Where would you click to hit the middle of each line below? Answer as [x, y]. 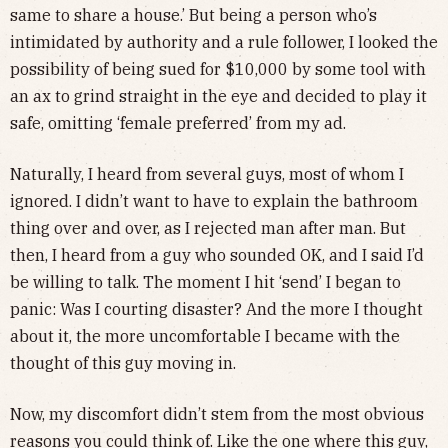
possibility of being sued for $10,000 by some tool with [218, 68]
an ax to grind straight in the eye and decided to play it [218, 95]
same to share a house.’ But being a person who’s [193, 14]
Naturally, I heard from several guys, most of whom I [207, 173]
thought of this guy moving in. [123, 362]
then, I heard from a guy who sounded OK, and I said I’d [217, 254]
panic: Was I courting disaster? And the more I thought [216, 308]
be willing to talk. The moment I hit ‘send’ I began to [205, 281]
